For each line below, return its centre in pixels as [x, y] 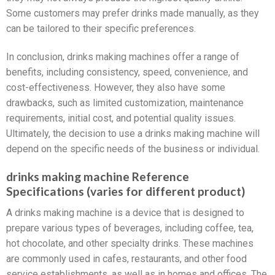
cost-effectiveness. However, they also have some [116, 88]
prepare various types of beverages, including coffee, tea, [130, 228]
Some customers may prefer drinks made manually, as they [133, 14]
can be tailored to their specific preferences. [101, 29]
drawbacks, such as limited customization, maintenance [125, 103]
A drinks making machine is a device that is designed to [125, 212]
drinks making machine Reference [98, 176]
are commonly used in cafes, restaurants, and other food [126, 258]
